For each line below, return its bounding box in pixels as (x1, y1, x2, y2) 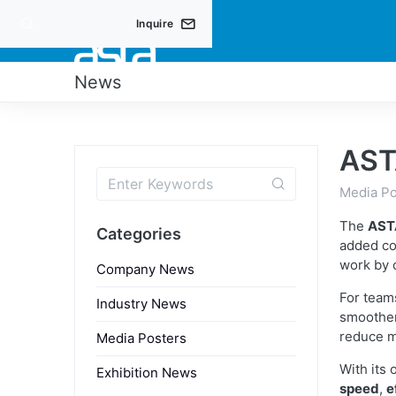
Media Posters (96, 329, 187, 346)
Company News (96, 260, 194, 278)
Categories (96, 225, 181, 243)
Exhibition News (96, 363, 197, 381)
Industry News (96, 294, 187, 312)
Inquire (136, 16, 174, 30)
